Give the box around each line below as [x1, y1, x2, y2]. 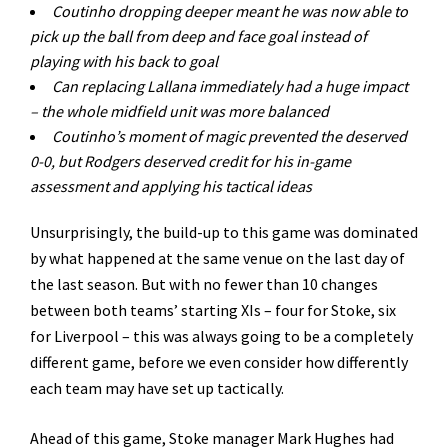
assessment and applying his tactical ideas [30, 176, 315, 196]
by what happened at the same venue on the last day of [30, 248, 405, 268]
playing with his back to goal [30, 51, 218, 71]
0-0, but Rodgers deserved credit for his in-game [30, 151, 351, 171]
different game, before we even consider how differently [30, 352, 408, 372]
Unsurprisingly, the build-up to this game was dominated [30, 222, 418, 242]
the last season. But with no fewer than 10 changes [30, 274, 378, 294]
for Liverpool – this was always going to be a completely [30, 326, 413, 346]
